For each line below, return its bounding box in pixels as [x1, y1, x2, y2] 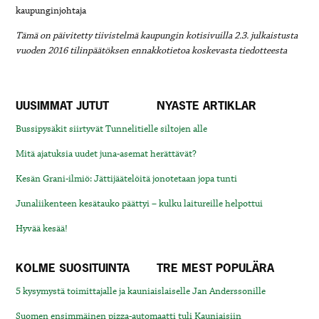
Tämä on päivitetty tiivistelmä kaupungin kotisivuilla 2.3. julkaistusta [16, 29, 298, 42]
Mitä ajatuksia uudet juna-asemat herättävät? [16, 147, 197, 160]
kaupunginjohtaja [16, 4, 87, 17]
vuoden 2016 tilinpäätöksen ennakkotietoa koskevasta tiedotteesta [16, 44, 288, 57]
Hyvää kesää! [16, 222, 68, 235]
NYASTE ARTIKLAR [156, 98, 256, 113]
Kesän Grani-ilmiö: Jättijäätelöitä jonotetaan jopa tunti [16, 172, 238, 185]
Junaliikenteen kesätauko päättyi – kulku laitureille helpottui [16, 197, 263, 210]
